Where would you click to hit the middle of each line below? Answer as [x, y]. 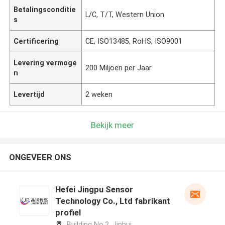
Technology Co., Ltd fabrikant [113, 201]
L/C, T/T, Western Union [125, 14]
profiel [68, 213]
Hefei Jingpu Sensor [94, 190]
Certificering [36, 41]
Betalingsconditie [45, 9]
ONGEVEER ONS [40, 157]
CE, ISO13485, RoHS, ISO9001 [134, 41]
